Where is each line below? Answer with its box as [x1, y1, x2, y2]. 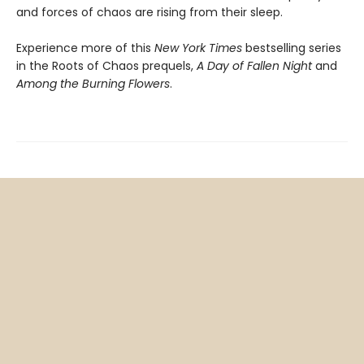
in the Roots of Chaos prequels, [16, 58, 197, 75]
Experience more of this [16, 40, 154, 57]
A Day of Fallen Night [197, 58, 312, 75]
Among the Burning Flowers [16, 76, 170, 93]
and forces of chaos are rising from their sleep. [16, 4, 283, 21]
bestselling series [242, 40, 341, 57]
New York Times [154, 40, 242, 57]
